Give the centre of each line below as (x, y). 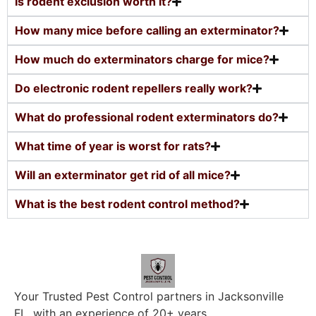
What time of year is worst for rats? (113, 146)
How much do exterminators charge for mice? (142, 59)
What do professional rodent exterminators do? (147, 117)
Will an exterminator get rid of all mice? (123, 175)
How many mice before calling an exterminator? (147, 30)
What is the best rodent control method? (127, 203)
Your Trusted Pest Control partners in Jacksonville (149, 296)
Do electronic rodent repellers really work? (134, 88)
